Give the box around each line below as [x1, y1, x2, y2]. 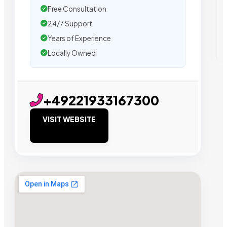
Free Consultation [48, 4, 106, 13]
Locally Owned [48, 48, 96, 57]
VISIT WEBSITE [43, 114, 96, 124]
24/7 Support [48, 19, 92, 28]
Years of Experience [48, 33, 111, 43]
